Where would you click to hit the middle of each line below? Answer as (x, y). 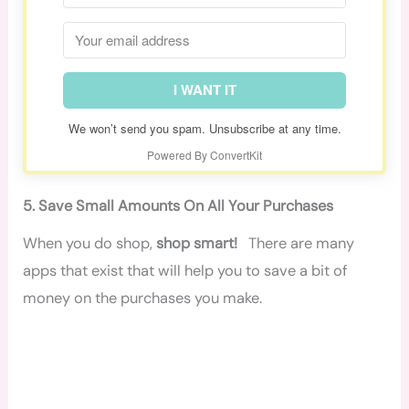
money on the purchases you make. (143, 299)
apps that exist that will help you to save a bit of (186, 271)
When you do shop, (90, 244)
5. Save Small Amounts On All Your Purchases (178, 205)
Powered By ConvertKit (204, 154)
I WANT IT (204, 90)
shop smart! (197, 244)
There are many (296, 244)
